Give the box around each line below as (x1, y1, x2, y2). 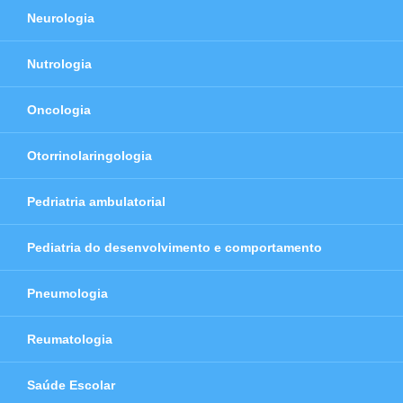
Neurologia (27, 11, 94, 25)
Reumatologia (27, 332, 112, 346)
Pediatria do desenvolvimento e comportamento (27, 240, 322, 255)
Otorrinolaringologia (27, 148, 152, 163)
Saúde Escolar (27, 378, 115, 392)
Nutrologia (27, 57, 92, 71)
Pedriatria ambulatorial (27, 194, 166, 209)
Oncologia (27, 103, 91, 117)
